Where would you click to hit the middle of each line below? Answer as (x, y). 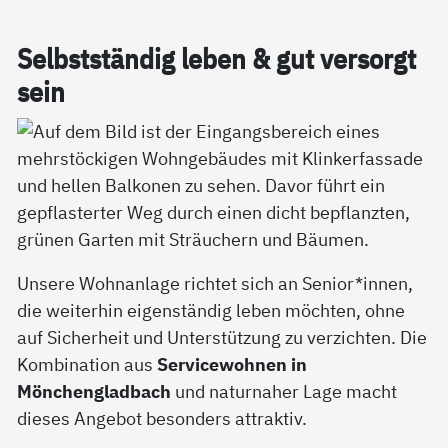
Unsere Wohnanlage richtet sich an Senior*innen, (215, 282)
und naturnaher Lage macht (284, 390)
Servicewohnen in (232, 363)
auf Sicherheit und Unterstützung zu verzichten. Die (222, 336)
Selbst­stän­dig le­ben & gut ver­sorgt (217, 59)
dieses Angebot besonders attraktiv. (162, 417)
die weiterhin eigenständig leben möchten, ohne (211, 309)
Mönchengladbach (94, 390)
